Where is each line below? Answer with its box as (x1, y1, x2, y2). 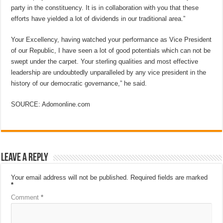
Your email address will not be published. (11, 174, 129, 181)
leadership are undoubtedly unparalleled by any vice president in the (11, 69, 207, 76)
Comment (11, 194, 41, 201)
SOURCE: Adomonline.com (11, 101, 91, 108)
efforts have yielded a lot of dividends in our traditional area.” (11, 15, 186, 22)
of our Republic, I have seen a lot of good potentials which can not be (11, 47, 211, 54)
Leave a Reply (1, 152, 49, 164)
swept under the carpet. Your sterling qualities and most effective (11, 58, 199, 65)
